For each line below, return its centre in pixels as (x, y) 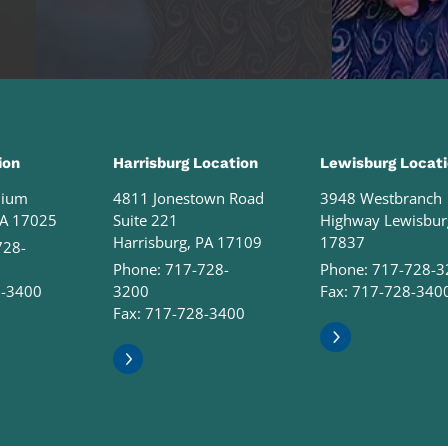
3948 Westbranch (380, 198)
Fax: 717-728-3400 (178, 312)
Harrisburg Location (185, 163)
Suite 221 (145, 220)
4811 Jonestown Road (188, 198)
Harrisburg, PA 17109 (187, 242)
